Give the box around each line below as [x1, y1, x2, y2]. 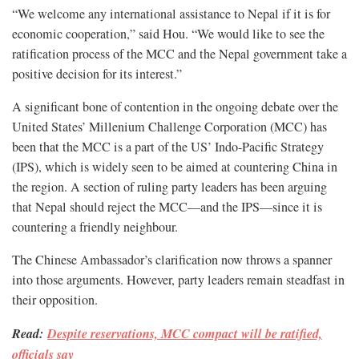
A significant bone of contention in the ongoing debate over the [12, 98, 338, 116]
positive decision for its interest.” [12, 65, 182, 83]
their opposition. [12, 291, 98, 309]
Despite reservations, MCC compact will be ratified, [47, 324, 322, 343]
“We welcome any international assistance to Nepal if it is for [12, 5, 330, 23]
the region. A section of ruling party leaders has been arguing [12, 178, 327, 196]
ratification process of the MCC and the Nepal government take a [12, 45, 347, 63]
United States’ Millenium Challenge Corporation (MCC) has [12, 118, 327, 136]
